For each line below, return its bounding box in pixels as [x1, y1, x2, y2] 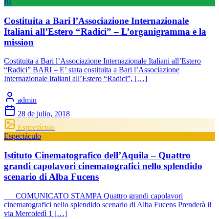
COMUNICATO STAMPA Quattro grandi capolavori [4, 191, 183, 200]
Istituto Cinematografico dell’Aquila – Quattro [4, 150, 191, 161]
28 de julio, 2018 [18, 109, 70, 118]
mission [4, 37, 34, 47]
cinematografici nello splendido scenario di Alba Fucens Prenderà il [4, 200, 211, 209]
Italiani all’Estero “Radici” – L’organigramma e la [4, 26, 206, 37]
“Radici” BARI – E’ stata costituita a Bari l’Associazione [4, 66, 179, 74]
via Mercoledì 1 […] [4, 209, 67, 218]
